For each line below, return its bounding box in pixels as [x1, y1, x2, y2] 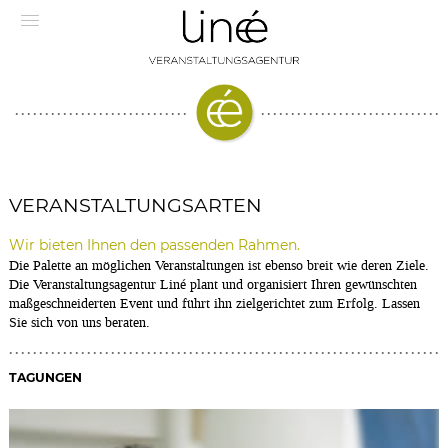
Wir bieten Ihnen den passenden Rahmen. [9, 235, 301, 254]
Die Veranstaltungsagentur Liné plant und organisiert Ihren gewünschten [9, 274, 418, 294]
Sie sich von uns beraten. [9, 312, 151, 332]
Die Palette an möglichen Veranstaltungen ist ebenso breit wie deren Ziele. [9, 255, 430, 275]
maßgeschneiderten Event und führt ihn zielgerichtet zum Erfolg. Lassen [9, 293, 421, 313]
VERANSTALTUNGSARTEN [9, 193, 263, 217]
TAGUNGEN [9, 369, 83, 385]
